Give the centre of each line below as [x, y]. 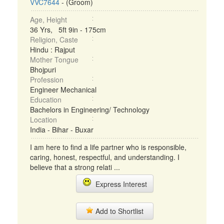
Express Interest [119, 184]
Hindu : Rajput [52, 49]
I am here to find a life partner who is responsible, [108, 147]
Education [46, 99]
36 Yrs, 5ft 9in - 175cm [68, 29]
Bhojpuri [43, 69]
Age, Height [48, 19]
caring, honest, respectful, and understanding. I [105, 157]
